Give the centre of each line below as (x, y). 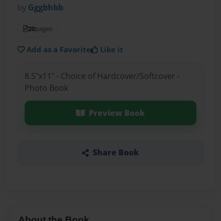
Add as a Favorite (59, 50)
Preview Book (117, 113)
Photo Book (46, 88)
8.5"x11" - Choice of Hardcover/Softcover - (102, 76)
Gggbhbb (46, 8)
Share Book (116, 153)
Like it (112, 50)
